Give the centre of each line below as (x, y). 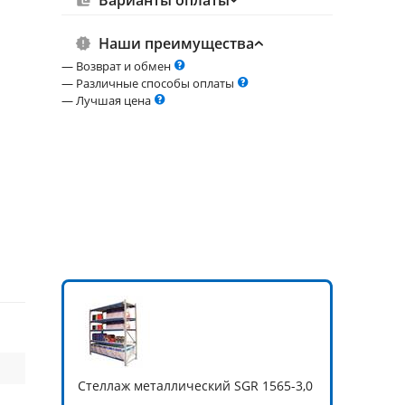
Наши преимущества (176, 43)
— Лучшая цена (108, 100)
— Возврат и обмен (118, 66)
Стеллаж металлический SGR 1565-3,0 (195, 385)
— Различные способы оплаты (149, 83)
